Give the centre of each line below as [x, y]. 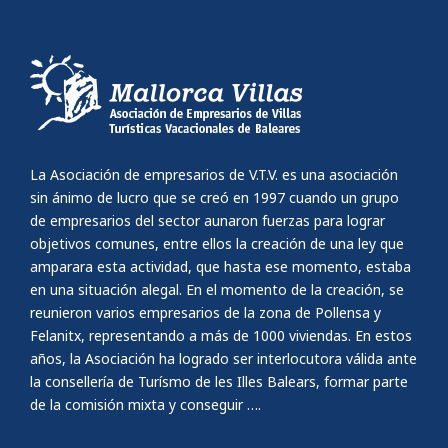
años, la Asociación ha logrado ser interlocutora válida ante [223, 358]
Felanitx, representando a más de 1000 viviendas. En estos [221, 335]
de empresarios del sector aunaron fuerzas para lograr [207, 220]
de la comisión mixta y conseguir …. [145, 404]
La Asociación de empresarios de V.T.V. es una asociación [214, 174]
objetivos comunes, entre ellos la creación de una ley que [217, 243]
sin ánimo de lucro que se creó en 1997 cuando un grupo [214, 197]
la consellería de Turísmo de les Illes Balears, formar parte [219, 381]
